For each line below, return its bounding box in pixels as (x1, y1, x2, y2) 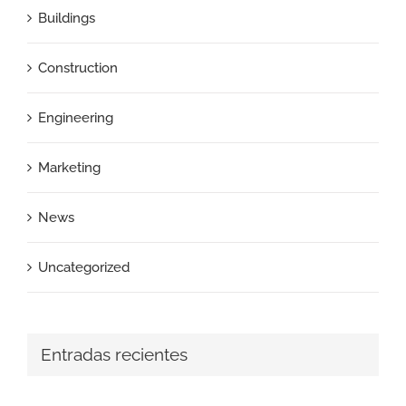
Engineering (38, 109, 113, 126)
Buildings (38, 9, 95, 26)
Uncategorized (38, 258, 130, 275)
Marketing (38, 159, 101, 176)
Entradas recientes (41, 343, 188, 365)
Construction (38, 59, 118, 76)
